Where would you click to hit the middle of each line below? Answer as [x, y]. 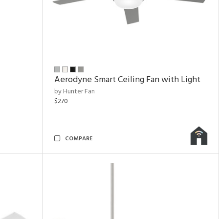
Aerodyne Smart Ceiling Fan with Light [127, 80]
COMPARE [79, 139]
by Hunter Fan [75, 92]
